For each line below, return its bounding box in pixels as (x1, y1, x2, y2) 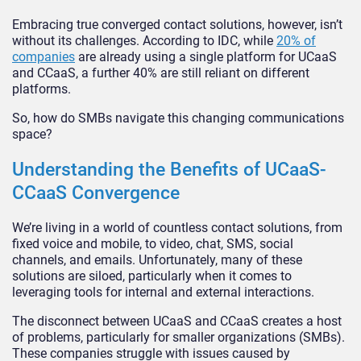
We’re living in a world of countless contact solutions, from (12, 220, 342, 236)
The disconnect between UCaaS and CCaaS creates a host (12, 313, 342, 330)
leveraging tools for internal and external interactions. (12, 284, 314, 301)
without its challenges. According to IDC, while (12, 33, 276, 49)
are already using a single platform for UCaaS (75, 49, 337, 65)
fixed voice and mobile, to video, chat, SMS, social (12, 236, 293, 252)
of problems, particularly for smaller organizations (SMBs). (12, 330, 348, 346)
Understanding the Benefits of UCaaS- (12, 159, 326, 181)
